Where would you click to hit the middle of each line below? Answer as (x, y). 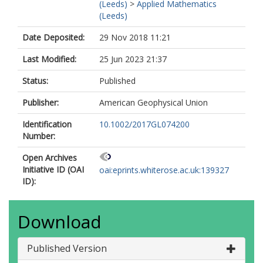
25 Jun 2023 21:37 (133, 59)
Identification (47, 124)
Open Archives (50, 158)
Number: (39, 136)
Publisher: (41, 102)
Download (60, 222)
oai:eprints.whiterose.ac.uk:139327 (164, 170)
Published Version (67, 248)
